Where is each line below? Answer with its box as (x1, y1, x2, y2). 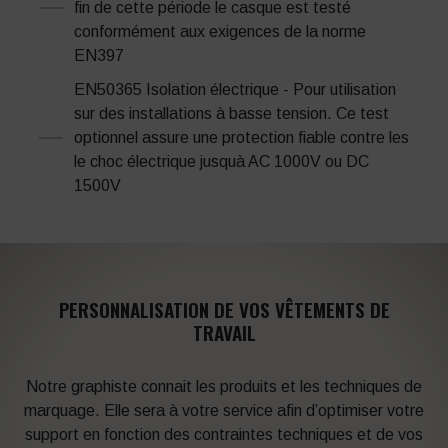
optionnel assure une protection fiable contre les (74, 128, 409, 146)
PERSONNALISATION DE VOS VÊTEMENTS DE (58, 294, 390, 324)
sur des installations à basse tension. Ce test (74, 104, 389, 122)
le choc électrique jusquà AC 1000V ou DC (74, 152, 369, 170)
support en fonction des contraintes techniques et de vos (25, 425, 423, 443)
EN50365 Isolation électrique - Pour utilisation (74, 80, 396, 98)
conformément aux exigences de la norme (74, 23, 366, 41)
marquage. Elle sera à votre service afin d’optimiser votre (24, 401, 424, 419)
